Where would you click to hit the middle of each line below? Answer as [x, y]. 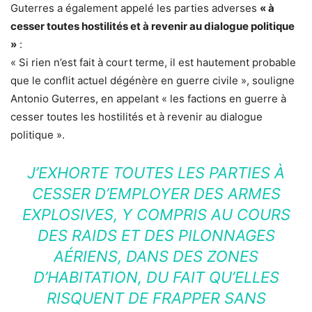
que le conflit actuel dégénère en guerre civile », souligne [153, 81]
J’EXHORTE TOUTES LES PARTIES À [156, 173]
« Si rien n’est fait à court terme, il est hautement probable [153, 63]
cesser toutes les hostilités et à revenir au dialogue [136, 117]
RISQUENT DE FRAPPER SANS [156, 298]
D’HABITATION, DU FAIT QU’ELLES [156, 278]
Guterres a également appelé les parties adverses [135, 8]
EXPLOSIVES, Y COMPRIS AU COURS [156, 215]
